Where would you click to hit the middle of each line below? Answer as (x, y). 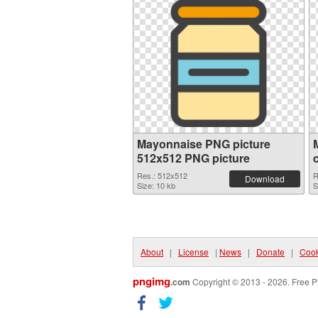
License (193, 252)
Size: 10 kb (156, 185)
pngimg (152, 281)
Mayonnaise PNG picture (204, 144)
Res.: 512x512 (162, 175)
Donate (270, 252)
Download (265, 179)
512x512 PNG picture (193, 158)
